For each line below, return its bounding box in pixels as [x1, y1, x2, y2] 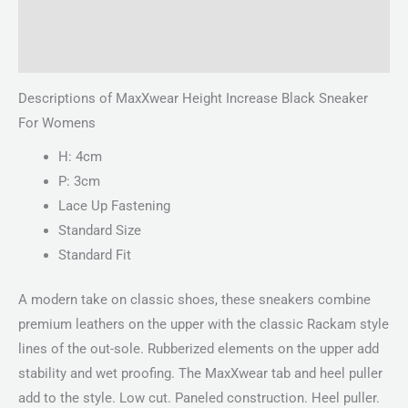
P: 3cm [57, 173, 100, 190]
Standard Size [57, 222, 141, 240]
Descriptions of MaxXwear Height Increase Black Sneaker [18, 90, 368, 107]
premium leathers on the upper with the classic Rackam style [18, 316, 389, 333]
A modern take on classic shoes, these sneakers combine [18, 291, 371, 309]
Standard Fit [57, 247, 131, 264]
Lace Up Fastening [57, 198, 170, 215]
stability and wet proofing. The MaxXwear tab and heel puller [18, 365, 382, 382]
